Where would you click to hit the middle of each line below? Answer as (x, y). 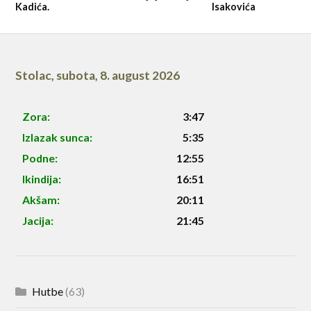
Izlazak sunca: (58, 137)
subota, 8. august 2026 (118, 75)
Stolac (34, 75)
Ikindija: (42, 178)
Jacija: (38, 220)
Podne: (40, 158)
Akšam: (41, 199)
